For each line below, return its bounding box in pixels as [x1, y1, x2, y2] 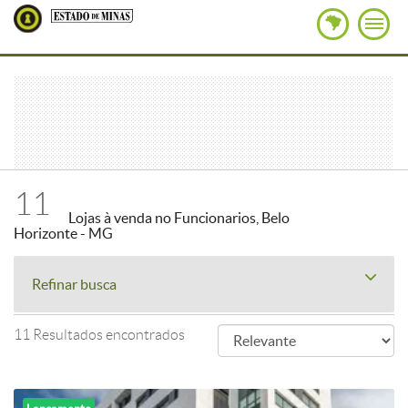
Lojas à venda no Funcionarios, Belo [68, 209, 290, 226]
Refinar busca [32, 276, 117, 292]
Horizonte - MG [14, 225, 113, 241]
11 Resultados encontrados [14, 327, 185, 342]
